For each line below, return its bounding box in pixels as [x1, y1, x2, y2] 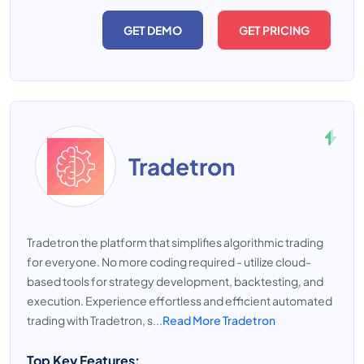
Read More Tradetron [162, 313, 275, 327]
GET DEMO [123, 23, 182, 37]
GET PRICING [239, 23, 310, 37]
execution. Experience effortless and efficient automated [27, 293, 332, 308]
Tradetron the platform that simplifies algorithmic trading [27, 235, 323, 249]
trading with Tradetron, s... [27, 313, 162, 327]
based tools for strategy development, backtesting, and [27, 274, 323, 288]
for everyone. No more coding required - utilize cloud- [27, 254, 311, 269]
